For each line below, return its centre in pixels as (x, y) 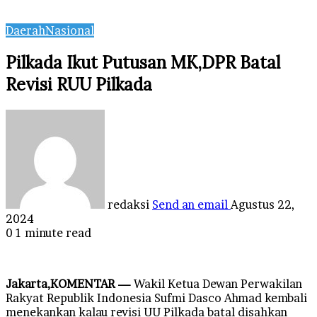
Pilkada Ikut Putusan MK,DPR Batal (143, 62)
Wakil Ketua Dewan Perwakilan (217, 283)
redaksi (128, 204)
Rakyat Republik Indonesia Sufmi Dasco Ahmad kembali (156, 298)
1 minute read (52, 232)
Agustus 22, (263, 204)
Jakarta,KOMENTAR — (68, 283)
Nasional (70, 30)
